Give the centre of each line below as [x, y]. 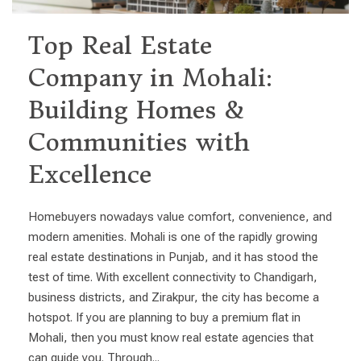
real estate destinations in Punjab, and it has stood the [173, 257]
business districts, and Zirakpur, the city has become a [174, 297]
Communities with [139, 142]
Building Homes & [136, 110]
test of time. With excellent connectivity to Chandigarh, [173, 277]
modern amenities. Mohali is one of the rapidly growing [173, 237]
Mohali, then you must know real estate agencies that [171, 337]
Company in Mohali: [150, 77]
